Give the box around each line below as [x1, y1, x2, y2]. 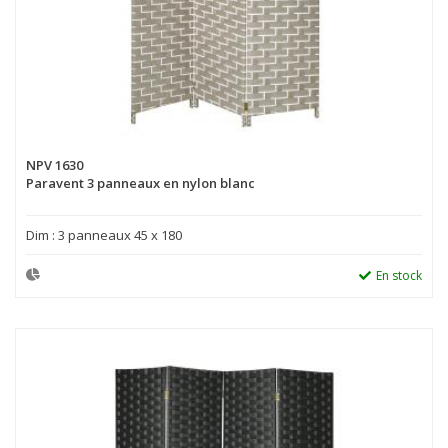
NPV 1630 [26, 155, 83, 174]
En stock [376, 266, 422, 284]
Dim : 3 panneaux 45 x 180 [26, 225, 182, 244]
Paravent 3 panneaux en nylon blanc [26, 173, 255, 192]
